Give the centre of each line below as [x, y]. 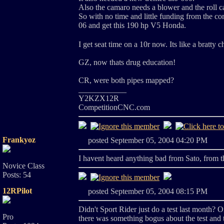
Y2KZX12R [99, 98]
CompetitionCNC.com [114, 107]
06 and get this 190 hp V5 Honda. [132, 25]
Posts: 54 [17, 175]
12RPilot [17, 191]
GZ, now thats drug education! [127, 62]
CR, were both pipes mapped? [126, 80]
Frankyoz [19, 140]
